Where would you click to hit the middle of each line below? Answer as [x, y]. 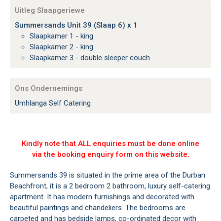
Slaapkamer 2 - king [64, 47]
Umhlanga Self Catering [53, 103]
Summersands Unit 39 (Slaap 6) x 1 [76, 25]
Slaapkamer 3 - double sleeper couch [92, 58]
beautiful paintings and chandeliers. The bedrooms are [98, 208]
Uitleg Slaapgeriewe [50, 11]
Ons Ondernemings [49, 89]
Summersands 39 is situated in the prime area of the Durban [108, 175]
